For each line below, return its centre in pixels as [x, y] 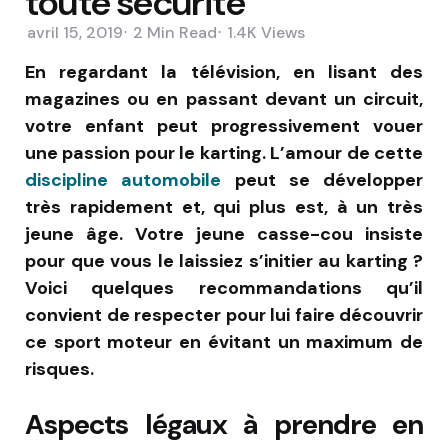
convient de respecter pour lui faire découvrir [224, 314]
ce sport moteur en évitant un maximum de [224, 341]
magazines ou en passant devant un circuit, [224, 98]
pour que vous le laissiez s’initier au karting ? [224, 260]
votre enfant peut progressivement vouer [224, 125]
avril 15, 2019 [75, 32]
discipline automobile [123, 179]
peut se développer [322, 179]
